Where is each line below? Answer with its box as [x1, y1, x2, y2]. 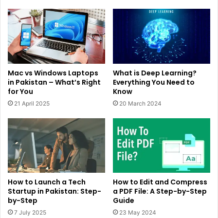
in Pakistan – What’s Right [8, 77, 101, 87]
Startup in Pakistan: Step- [8, 186, 101, 197]
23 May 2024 [119, 209, 156, 217]
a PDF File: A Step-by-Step [113, 186, 207, 197]
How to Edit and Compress [113, 177, 207, 187]
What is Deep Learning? [113, 68, 197, 78]
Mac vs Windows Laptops [8, 68, 98, 78]
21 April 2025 [14, 99, 50, 107]
